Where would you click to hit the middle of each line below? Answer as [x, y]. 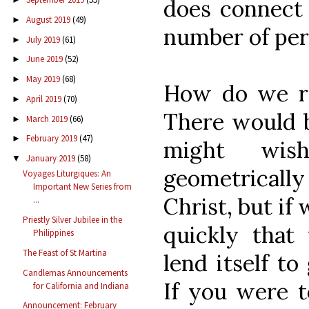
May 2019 [44, 79]
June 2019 [45, 59]
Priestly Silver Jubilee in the [73, 220]
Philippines [54, 233]
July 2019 [44, 39]
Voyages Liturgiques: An [67, 174]
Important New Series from [83, 187]
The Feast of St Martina [65, 252]
